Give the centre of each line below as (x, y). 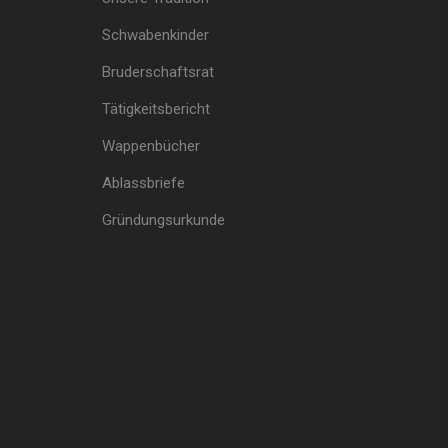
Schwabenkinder (155, 34)
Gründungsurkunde (163, 219)
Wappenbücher (151, 145)
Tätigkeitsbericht (156, 108)
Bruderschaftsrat (158, 71)
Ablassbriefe (143, 182)
